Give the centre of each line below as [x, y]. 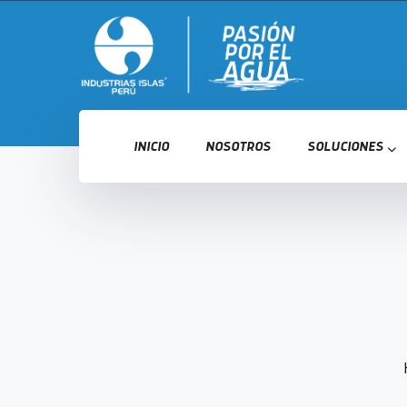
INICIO [151, 147]
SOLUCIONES [345, 147]
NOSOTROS [238, 147]
